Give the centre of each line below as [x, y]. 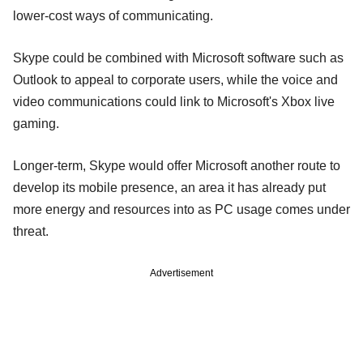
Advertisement [181, 273]
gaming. [36, 123]
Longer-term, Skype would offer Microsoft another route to [177, 165]
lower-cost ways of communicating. [113, 15]
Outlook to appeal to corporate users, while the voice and [175, 79]
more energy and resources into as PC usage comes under [181, 209]
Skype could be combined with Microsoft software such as [178, 58]
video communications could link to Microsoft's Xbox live [174, 101]
